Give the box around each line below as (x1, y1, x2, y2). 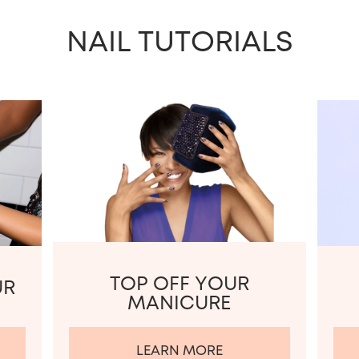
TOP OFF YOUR (109, 271, 249, 296)
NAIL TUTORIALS (67, 22, 292, 60)
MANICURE (127, 290, 232, 316)
